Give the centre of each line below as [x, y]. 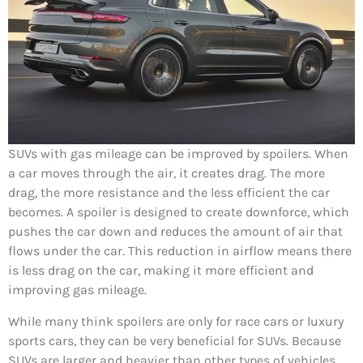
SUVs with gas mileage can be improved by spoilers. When [178, 154]
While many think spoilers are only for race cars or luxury [176, 321]
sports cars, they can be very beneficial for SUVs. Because [175, 340]
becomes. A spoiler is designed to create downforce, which [179, 212]
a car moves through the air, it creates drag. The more [167, 173]
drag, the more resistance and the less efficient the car [169, 193]
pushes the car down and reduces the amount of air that [175, 232]
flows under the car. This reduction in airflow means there [180, 251]
